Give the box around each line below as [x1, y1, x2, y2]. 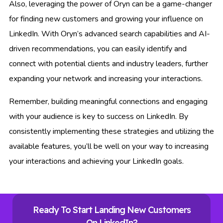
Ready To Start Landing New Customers [32, 204, 191, 216]
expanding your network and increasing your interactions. [9, 73, 203, 84]
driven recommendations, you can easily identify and [9, 43, 187, 54]
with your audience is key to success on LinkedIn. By [9, 111, 188, 122]
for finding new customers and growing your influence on [9, 13, 203, 24]
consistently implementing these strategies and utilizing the [9, 125, 214, 137]
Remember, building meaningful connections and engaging [9, 96, 208, 107]
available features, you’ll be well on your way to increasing [9, 140, 209, 152]
